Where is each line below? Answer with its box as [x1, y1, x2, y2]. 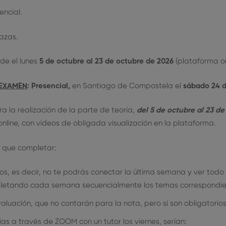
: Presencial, [27, 82, 70, 90]
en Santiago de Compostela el [70, 82, 183, 90]
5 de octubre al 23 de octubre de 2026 [37, 58, 176, 65]
